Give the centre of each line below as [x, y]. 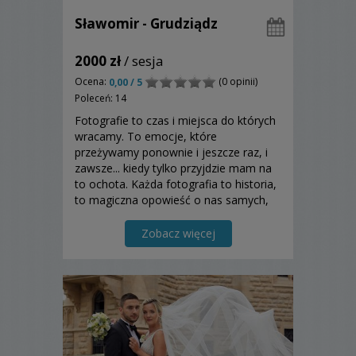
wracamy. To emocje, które [146, 137]
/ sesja [142, 60]
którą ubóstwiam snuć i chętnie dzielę [171, 216]
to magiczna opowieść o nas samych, [172, 200]
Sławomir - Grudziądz [146, 23]
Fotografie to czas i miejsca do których [175, 121]
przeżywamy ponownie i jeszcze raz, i [171, 153]
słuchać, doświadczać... [134, 248]
